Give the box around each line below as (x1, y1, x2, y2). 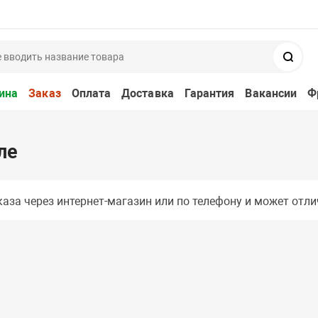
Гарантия (184, 87, 235, 100)
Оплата (71, 87, 111, 100)
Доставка (121, 87, 174, 100)
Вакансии (245, 87, 297, 100)
